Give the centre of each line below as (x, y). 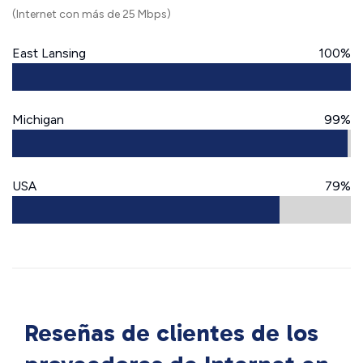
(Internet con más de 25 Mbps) (92, 14)
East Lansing (49, 53)
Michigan (38, 120)
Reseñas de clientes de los (171, 333)
